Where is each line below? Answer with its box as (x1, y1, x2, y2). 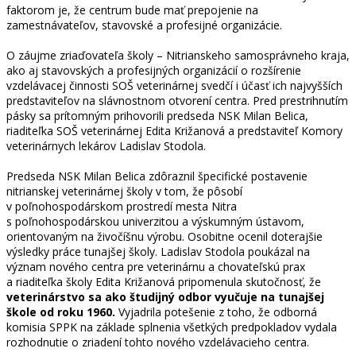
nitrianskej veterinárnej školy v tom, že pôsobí (6, 183, 242, 199)
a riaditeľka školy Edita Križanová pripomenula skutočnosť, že (6, 273, 321, 289)
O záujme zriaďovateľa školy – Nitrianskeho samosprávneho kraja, (6, 47, 350, 63)
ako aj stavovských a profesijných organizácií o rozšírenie (6, 62, 301, 78)
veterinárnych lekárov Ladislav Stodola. (6, 137, 206, 153)
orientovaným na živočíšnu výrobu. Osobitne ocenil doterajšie (6, 228, 323, 244)
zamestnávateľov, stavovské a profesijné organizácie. (6, 17, 282, 33)
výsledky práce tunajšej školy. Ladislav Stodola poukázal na (6, 243, 310, 259)
